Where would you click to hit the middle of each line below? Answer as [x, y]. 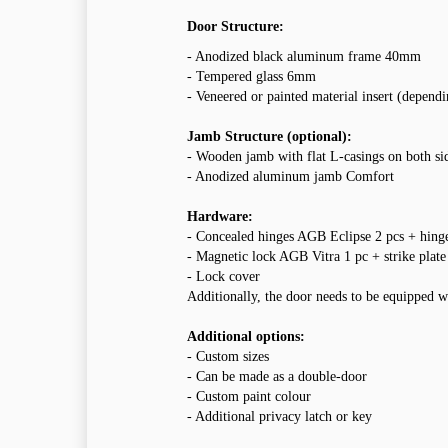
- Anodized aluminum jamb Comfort [290, 177]
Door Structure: [235, 27]
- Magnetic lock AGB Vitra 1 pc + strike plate [316, 257]
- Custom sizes [228, 357]
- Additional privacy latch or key [279, 417]
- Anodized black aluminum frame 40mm [304, 57]
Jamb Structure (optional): [269, 137]
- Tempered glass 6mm [251, 77]
